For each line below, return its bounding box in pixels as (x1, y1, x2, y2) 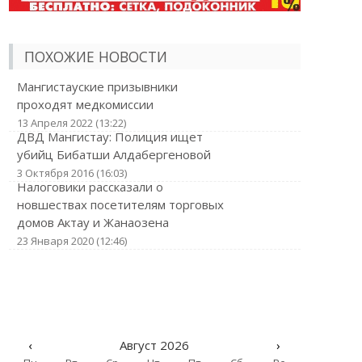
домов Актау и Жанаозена (16, 214, 169, 230)
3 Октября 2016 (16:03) (16, 166, 127, 180)
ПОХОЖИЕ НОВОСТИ (23, 47, 167, 66)
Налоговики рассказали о (16, 179, 163, 195)
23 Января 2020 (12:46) (16, 234, 127, 248)
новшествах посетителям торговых (16, 196, 224, 213)
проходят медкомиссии (16, 96, 154, 112)
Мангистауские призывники (16, 78, 178, 95)
